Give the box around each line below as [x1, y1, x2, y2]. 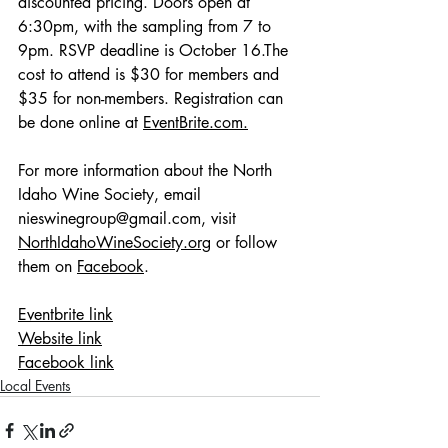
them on [18, 256, 77, 277]
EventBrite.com [143, 112, 243, 133]
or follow [211, 232, 282, 253]
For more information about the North [18, 160, 277, 181]
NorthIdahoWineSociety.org [18, 232, 211, 253]
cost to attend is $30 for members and [18, 64, 284, 85]
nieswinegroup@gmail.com [18, 208, 201, 229]
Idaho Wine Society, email [18, 184, 206, 205]
